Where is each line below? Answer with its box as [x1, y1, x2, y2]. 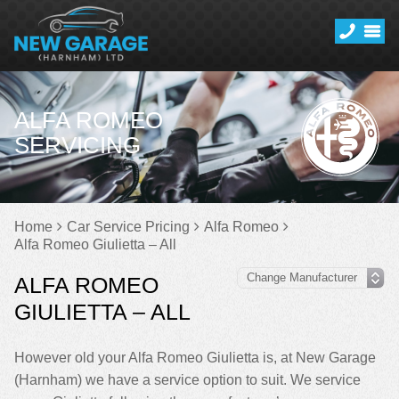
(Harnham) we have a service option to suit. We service [14, 372, 361, 387]
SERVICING [14, 132, 141, 159]
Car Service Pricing [67, 219, 190, 234]
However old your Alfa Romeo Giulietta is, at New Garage [14, 350, 376, 365]
